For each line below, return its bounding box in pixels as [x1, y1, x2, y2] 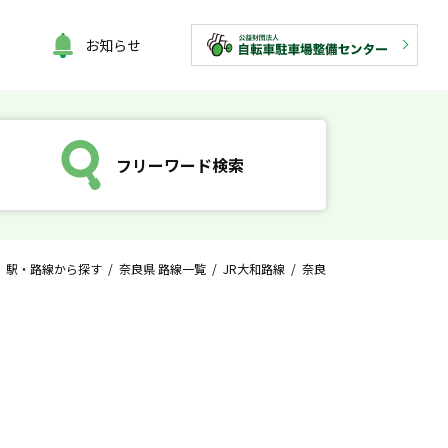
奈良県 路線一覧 [119, 260, 206, 277]
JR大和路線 [223, 260, 285, 277]
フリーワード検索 [116, 152, 245, 177]
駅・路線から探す [6, 260, 102, 277]
